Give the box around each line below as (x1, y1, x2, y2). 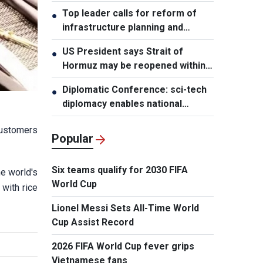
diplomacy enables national (62, 98, 182, 109)
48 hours (62, 74, 101, 85)
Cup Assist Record (52, 217, 134, 228)
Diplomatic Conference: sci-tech (62, 84, 207, 95)
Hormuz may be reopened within (62, 60, 205, 71)
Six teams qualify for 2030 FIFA (52, 164, 188, 176)
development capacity (62, 112, 160, 123)
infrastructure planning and (62, 22, 183, 33)
